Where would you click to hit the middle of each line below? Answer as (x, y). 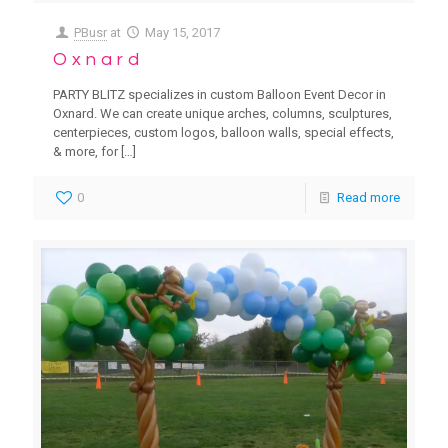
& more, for (85, 151)
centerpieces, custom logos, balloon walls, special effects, (223, 132)
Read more (368, 197)
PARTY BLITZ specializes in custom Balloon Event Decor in (219, 94)
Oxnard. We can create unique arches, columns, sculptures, (222, 113)
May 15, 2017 (183, 32)
